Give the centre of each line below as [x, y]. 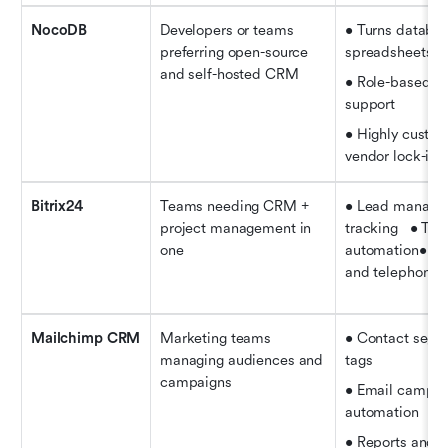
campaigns [196, 382]
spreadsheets [395, 52]
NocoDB [59, 30]
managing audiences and [242, 360]
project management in [236, 228]
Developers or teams [227, 30]
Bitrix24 [57, 206]
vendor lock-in [391, 156]
